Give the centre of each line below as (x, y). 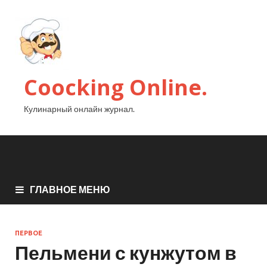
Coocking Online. (116, 87)
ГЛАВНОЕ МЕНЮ (70, 190)
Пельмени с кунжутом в (126, 253)
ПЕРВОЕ (29, 233)
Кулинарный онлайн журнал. (79, 109)
